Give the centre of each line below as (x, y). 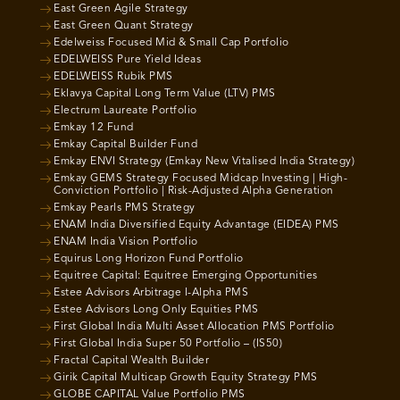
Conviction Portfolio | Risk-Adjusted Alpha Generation (194, 191)
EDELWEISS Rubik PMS (113, 76)
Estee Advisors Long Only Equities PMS (156, 309)
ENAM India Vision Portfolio (126, 242)
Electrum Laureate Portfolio (125, 110)
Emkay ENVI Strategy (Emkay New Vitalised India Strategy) (204, 161)
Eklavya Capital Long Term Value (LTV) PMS (165, 93)
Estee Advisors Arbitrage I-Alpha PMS (151, 292)
